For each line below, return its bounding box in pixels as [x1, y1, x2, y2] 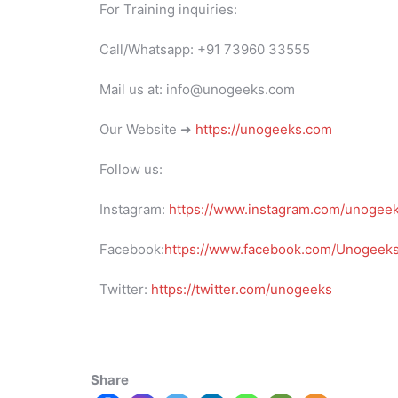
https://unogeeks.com [195, 120, 332, 138]
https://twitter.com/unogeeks [151, 280, 332, 298]
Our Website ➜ [99, 120, 195, 138]
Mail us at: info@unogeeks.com [99, 80, 295, 98]
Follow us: [99, 160, 163, 178]
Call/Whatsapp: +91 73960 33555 [99, 40, 310, 58]
